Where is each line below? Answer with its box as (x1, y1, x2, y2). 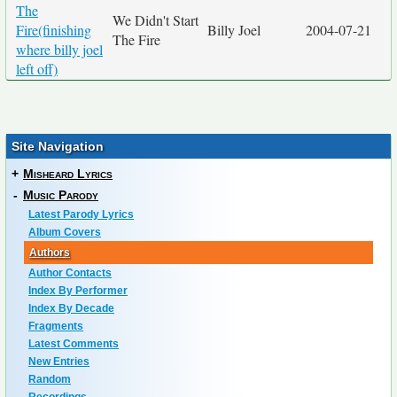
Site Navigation (12, 139, 104, 153)
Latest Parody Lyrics (28, 208, 134, 221)
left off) (16, 59, 58, 78)
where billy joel (16, 40, 103, 58)
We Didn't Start (113, 11, 198, 29)
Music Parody (23, 188, 98, 202)
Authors (29, 246, 70, 259)
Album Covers (28, 226, 101, 238)
